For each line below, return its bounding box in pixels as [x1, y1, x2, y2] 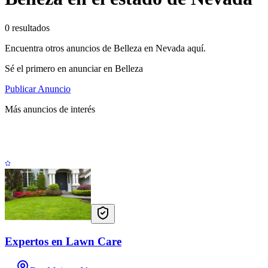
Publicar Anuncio [5, 83, 71, 94]
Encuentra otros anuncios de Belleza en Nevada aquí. [5, 42, 206, 53]
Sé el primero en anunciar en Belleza [5, 63, 143, 74]
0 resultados [5, 22, 50, 33]
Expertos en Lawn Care [5, 234, 121, 248]
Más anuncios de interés [5, 103, 95, 114]
